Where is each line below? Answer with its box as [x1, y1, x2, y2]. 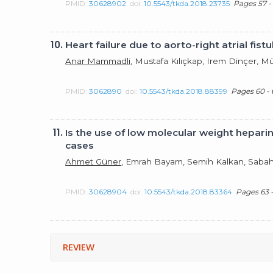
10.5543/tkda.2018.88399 [140, 86, 228, 96]
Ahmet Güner [65, 156, 122, 166]
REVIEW [63, 241, 95, 253]
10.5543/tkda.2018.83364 [144, 186, 233, 196]
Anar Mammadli [65, 55, 131, 66]
